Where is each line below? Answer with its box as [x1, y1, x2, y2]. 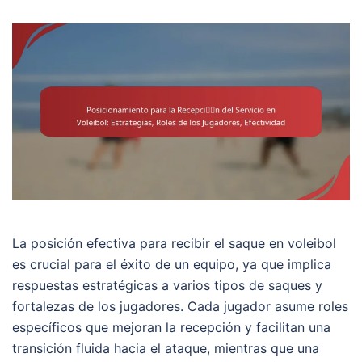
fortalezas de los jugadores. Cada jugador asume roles [12, 298, 348, 315]
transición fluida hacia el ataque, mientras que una [12, 340, 319, 357]
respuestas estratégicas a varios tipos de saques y [12, 277, 322, 294]
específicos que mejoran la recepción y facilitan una [12, 319, 330, 336]
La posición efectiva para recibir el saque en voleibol [12, 235, 336, 252]
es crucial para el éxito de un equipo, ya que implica [12, 256, 331, 273]
